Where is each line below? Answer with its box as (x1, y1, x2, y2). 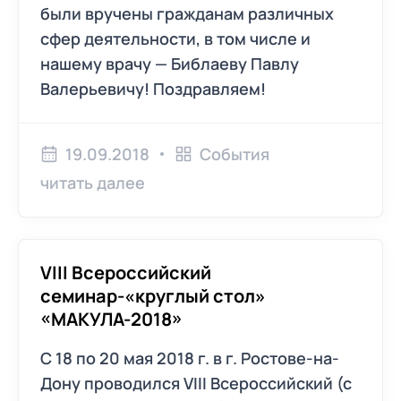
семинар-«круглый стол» (40, 284, 266, 308)
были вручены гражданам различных (40, 3, 334, 24)
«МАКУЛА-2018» (40, 307, 183, 331)
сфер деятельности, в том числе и (40, 28, 311, 49)
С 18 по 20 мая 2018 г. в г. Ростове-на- (40, 347, 339, 369)
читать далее (40, 172, 145, 193)
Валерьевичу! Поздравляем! (40, 78, 266, 99)
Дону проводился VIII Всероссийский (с (40, 372, 352, 394)
